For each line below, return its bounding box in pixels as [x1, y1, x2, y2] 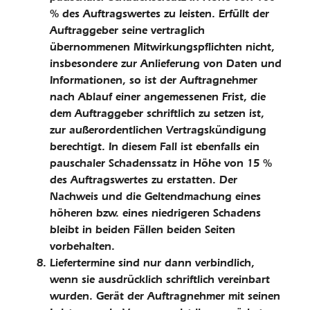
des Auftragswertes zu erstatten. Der [50, 173, 237, 186]
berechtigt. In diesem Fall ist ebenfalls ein [50, 140, 259, 153]
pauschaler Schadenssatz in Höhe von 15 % [50, 156, 272, 170]
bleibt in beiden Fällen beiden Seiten [50, 223, 235, 236]
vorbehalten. [50, 239, 115, 253]
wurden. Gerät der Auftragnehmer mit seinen [50, 289, 280, 302]
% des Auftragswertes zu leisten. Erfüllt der [50, 7, 269, 20]
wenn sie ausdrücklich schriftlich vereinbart [50, 273, 270, 286]
